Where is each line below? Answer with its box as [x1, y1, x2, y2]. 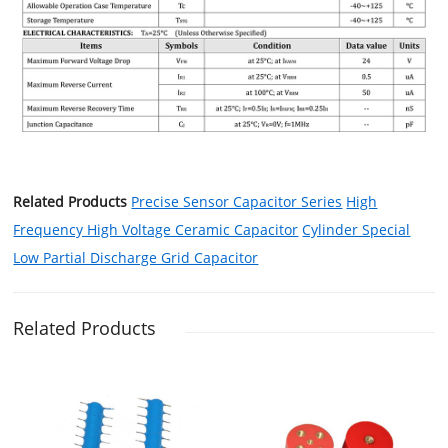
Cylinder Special [302, 219, 411, 239]
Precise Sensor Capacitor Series [131, 191, 343, 211]
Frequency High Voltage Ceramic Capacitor [13, 219, 299, 239]
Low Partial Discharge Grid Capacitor [13, 247, 259, 267]
